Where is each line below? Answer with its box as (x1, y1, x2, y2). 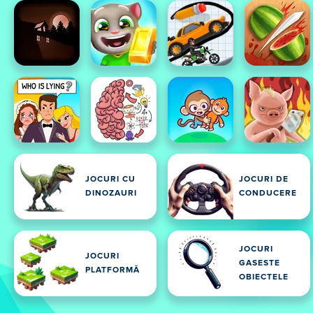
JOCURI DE (239, 175, 289, 184)
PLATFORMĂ (85, 266, 140, 275)
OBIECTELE (239, 273, 289, 282)
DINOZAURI (85, 189, 137, 198)
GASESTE (239, 259, 280, 268)
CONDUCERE (239, 189, 297, 198)
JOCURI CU (85, 175, 136, 184)
